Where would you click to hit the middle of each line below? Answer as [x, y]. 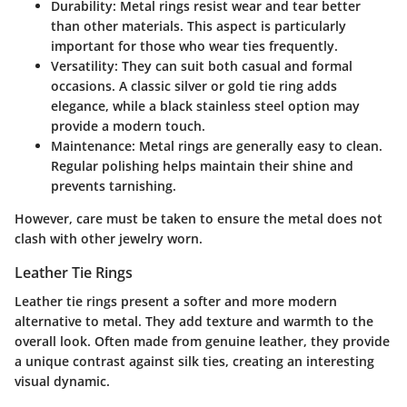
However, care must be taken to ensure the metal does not [199, 218]
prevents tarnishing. [114, 185]
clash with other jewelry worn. [109, 238]
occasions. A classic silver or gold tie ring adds [194, 85]
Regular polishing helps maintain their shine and [202, 165]
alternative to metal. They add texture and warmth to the [194, 321]
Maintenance [91, 145]
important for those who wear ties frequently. [194, 45]
